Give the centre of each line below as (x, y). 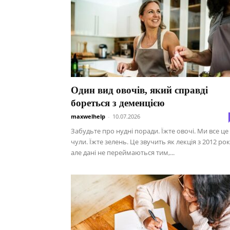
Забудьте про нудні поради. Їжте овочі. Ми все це (150, 131)
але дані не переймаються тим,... (123, 152)
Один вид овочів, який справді (139, 90)
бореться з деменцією (118, 103)
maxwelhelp (88, 116)
